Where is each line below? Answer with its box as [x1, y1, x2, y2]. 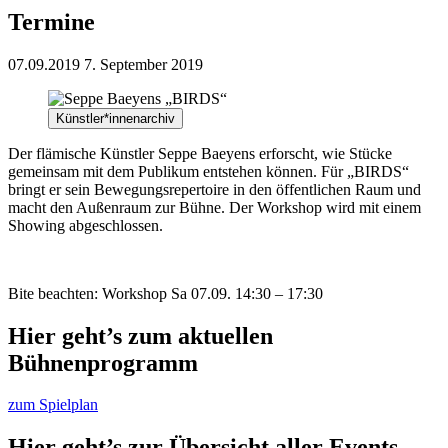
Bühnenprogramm [8, 349, 198, 376]
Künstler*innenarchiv [56, 110, 175, 126]
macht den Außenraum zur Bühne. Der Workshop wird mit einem [8, 198, 421, 216]
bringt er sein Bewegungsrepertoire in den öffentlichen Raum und [8, 180, 421, 198]
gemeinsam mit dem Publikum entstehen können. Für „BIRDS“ [8, 162, 409, 180]
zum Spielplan [8, 396, 98, 414]
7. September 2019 [84, 55, 203, 73]
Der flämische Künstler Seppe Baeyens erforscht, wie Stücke [8, 144, 392, 162]
